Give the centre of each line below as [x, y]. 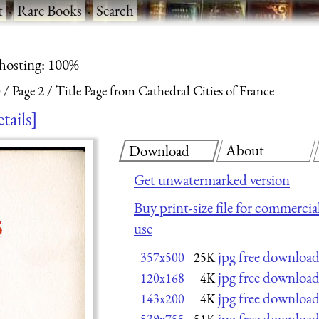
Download [159, 150]
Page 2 [28, 91]
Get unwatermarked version [212, 179]
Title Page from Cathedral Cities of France [165, 91]
